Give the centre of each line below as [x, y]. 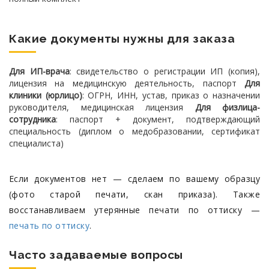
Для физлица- [227, 107]
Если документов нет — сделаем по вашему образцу [134, 179]
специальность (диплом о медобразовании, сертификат [134, 131]
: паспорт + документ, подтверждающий [158, 119]
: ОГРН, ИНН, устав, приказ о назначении [171, 95]
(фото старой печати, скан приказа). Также [134, 194]
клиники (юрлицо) [46, 95]
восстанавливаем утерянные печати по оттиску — [134, 210]
